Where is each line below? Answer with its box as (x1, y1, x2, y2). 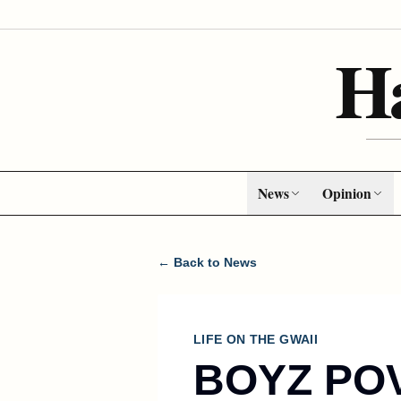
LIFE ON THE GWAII (193, 332, 318, 346)
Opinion (321, 183, 371, 203)
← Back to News (158, 255, 257, 269)
